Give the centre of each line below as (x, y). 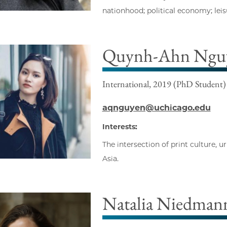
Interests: (120, 127)
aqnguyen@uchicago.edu (156, 108)
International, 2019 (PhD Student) (164, 84)
